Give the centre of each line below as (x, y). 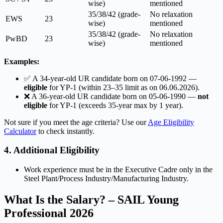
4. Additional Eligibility (52, 150)
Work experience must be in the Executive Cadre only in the (118, 170)
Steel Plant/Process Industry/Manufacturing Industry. (106, 179)
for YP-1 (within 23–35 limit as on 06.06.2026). (123, 87)
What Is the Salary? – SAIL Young (91, 199)
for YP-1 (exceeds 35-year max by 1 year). (115, 105)
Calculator (20, 131)
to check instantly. (65, 131)
